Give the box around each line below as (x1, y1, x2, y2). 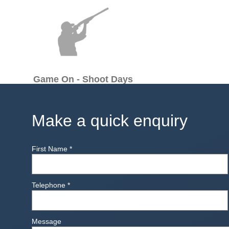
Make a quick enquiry (32, 111, 188, 130)
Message (32, 217, 61, 225)
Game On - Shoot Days (33, 74, 133, 84)
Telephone (32, 181, 67, 189)
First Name (32, 145, 70, 153)
